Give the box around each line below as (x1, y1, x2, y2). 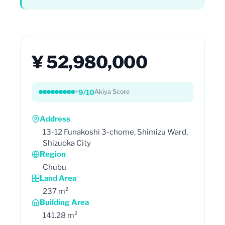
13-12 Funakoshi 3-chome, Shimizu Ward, (43, 127, 188, 137)
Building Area (40, 197, 89, 207)
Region (40, 149, 66, 159)
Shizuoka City (43, 138, 91, 148)
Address (40, 114, 70, 124)
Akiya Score (94, 88, 130, 95)
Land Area (40, 173, 76, 183)
